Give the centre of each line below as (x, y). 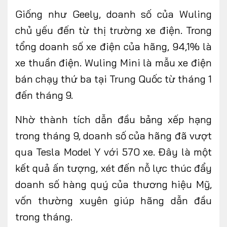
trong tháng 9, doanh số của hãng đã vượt (113, 136)
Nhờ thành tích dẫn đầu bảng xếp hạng (113, 120)
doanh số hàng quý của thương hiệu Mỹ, (113, 184)
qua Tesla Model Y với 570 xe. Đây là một (113, 152)
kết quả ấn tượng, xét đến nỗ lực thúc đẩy (113, 168)
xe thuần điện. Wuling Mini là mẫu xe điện (113, 63)
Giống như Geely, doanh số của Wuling (113, 14)
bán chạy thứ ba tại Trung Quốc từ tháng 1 (113, 79)
